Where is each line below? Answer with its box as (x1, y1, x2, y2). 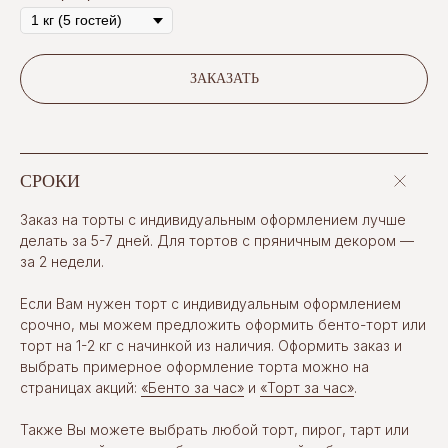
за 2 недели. (20, 253, 104, 270)
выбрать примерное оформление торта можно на (20, 358, 369, 375)
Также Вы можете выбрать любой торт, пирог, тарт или (20, 421, 409, 438)
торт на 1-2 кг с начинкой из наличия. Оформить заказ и (20, 337, 402, 354)
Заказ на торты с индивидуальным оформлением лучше (20, 211, 406, 228)
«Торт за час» (260, 379, 354, 396)
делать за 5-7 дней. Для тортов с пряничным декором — (20, 232, 414, 249)
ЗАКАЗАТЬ (189, 71, 259, 86)
